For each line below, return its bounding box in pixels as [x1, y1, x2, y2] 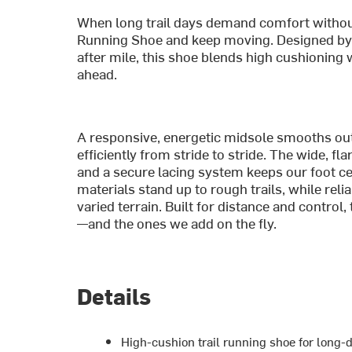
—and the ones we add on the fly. [77, 213, 277, 233]
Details [77, 280, 152, 310]
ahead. [77, 64, 118, 84]
